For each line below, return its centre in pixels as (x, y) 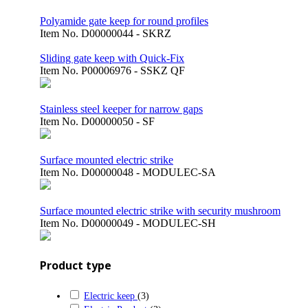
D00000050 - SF (118, 121)
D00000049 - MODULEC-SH (148, 223)
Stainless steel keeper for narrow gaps (121, 109)
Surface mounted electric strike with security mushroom (160, 211)
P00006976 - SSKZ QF (133, 70)
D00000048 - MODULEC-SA (148, 172)
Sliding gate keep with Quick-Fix (112, 58)
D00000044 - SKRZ (126, 33)
